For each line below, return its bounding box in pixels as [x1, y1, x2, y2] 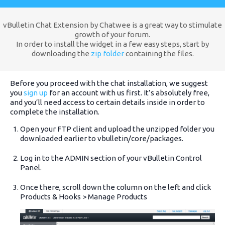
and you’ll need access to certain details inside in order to [10, 97, 205, 106]
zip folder [90, 49, 124, 58]
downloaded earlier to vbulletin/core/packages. [20, 134, 183, 143]
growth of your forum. [75, 30, 150, 39]
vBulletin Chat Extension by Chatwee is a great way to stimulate [3, 20, 222, 29]
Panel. [20, 163, 42, 172]
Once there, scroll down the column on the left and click [20, 182, 211, 191]
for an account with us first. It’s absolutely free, [48, 88, 209, 97]
